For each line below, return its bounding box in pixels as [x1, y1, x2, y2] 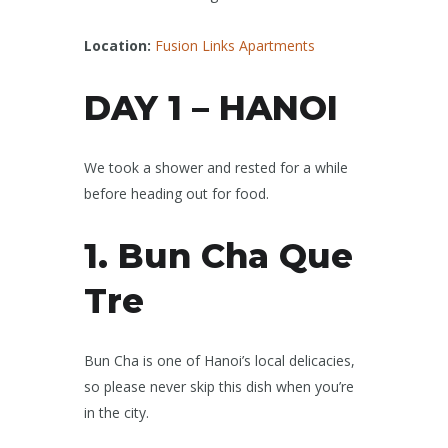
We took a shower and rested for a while [84, 158, 348, 178]
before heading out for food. [84, 184, 269, 204]
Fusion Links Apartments [155, 36, 315, 56]
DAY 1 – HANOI [84, 87, 338, 129]
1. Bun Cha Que [84, 235, 353, 277]
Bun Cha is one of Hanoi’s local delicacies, [84, 351, 355, 371]
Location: [84, 36, 155, 56]
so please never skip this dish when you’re [84, 377, 354, 397]
